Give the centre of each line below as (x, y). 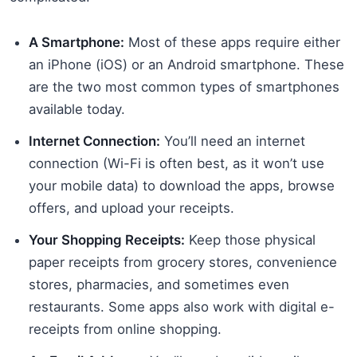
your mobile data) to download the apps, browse (182, 185)
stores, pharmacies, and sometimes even (159, 284)
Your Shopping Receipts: (107, 239)
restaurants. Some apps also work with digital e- (182, 306)
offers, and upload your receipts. (131, 208)
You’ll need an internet (233, 141)
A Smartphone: (76, 42)
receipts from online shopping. (125, 329)
